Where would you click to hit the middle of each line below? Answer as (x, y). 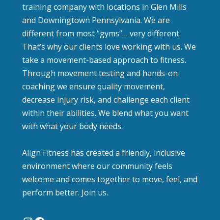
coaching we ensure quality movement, (93, 86)
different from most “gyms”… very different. (101, 33)
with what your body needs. (72, 126)
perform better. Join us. (65, 192)
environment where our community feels (97, 166)
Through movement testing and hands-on (100, 73)
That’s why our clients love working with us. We (109, 46)
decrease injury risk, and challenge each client (106, 99)
